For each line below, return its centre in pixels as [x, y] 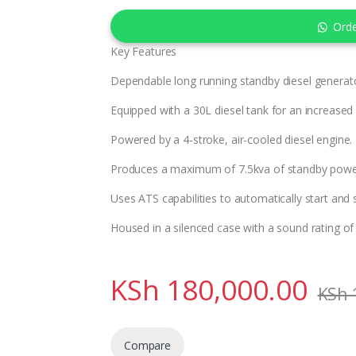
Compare [148, 345]
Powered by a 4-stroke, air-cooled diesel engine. [232, 140]
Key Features [144, 52]
